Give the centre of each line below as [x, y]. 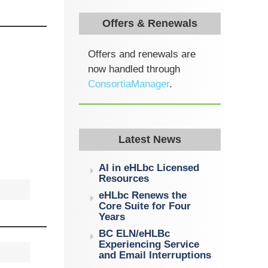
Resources [124, 179]
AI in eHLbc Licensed [149, 168]
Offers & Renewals [150, 23]
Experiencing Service [149, 244]
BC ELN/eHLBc [135, 234]
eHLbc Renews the [143, 195]
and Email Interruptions [155, 255]
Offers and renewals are [142, 54]
